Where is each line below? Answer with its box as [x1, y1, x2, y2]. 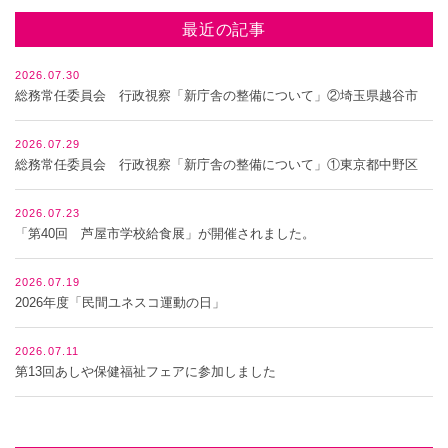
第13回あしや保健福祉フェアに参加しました [15, 364, 276, 380]
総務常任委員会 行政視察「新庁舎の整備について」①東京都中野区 [15, 157, 418, 173]
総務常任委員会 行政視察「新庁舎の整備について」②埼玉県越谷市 [15, 88, 418, 104]
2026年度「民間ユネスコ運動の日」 [15, 295, 225, 311]
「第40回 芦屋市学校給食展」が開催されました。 [15, 226, 315, 242]
